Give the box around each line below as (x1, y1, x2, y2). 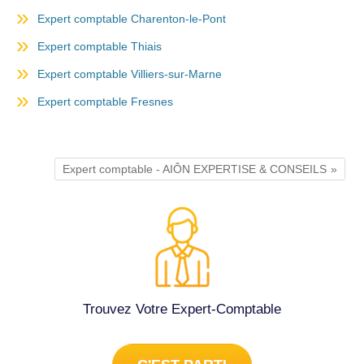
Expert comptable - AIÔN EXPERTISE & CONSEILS (63, 162, 327, 175)
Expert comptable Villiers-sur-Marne (37, 67, 222, 80)
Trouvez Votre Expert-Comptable (83, 301, 281, 317)
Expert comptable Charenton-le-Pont (37, 12, 226, 25)
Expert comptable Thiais (37, 40, 162, 53)
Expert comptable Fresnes (37, 95, 173, 108)
